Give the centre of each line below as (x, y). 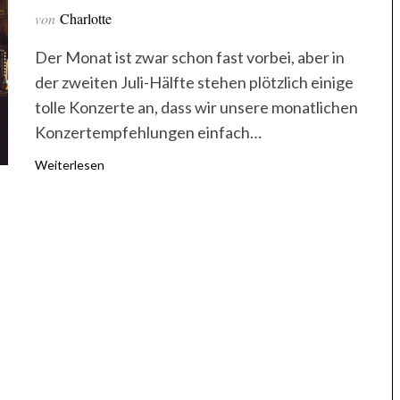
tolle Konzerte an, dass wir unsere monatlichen (196, 107)
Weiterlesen (70, 165)
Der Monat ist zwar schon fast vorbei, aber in (190, 57)
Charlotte (86, 18)
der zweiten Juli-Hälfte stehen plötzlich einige (194, 82)
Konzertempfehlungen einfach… (148, 132)
